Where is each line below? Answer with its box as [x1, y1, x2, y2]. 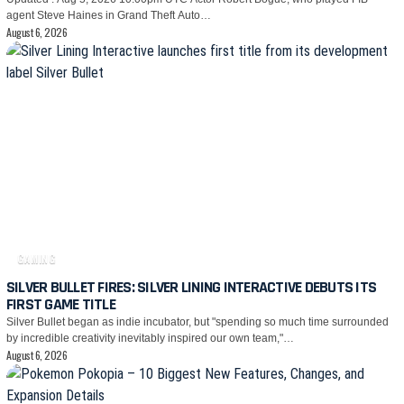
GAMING [17, 250, 57, 266]
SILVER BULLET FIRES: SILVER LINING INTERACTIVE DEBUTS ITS [6, 276, 377, 298]
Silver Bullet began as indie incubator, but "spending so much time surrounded [6, 315, 389, 328]
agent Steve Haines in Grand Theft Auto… [6, 9, 211, 23]
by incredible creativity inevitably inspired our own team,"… [6, 331, 294, 344]
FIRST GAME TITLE [6, 293, 115, 315]
